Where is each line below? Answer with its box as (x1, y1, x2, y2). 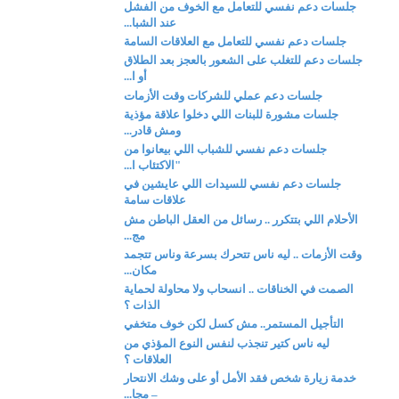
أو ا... (124, 69, 148, 84)
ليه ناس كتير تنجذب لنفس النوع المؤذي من (124, 336, 330, 350)
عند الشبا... (124, 15, 177, 29)
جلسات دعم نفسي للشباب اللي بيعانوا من (124, 142, 328, 156)
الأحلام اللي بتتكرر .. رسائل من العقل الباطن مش (124, 212, 359, 226)
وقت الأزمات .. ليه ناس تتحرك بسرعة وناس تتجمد (124, 247, 362, 261)
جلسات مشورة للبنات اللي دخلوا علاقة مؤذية (124, 107, 339, 121)
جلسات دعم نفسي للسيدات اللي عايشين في (124, 177, 342, 191)
